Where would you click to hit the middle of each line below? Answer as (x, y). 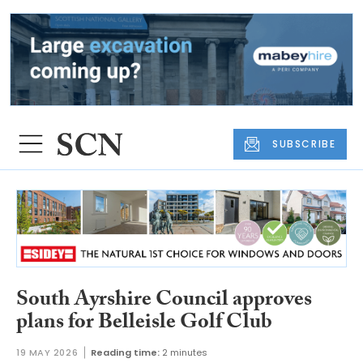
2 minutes (185, 353)
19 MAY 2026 (47, 353)
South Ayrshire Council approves (164, 301)
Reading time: (126, 353)
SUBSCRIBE (304, 143)
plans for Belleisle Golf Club (144, 324)
